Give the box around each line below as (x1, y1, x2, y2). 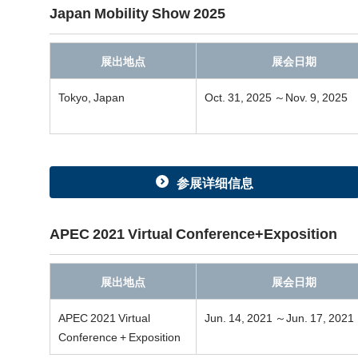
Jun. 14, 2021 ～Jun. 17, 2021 (205, 309, 354, 325)
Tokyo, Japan (58, 89, 125, 105)
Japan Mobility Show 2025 (50, 2, 225, 23)
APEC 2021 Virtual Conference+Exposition (50, 222, 337, 244)
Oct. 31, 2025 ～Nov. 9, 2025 (205, 89, 348, 105)
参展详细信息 (177, 173, 253, 192)
